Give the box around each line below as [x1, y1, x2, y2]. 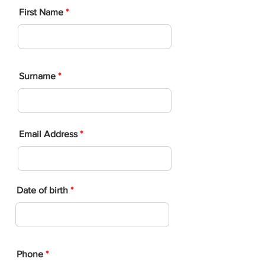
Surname [19, 71, 56, 81]
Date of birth [17, 185, 70, 195]
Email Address [19, 129, 77, 139]
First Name [19, 7, 63, 17]
